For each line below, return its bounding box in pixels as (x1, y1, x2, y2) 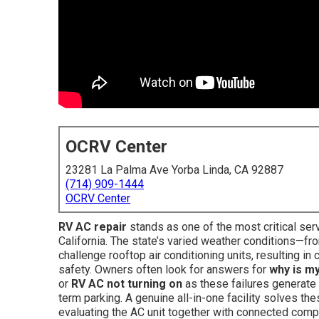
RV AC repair (58, 220, 127, 234)
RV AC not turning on (71, 277, 182, 291)
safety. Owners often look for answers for (58, 263, 269, 276)
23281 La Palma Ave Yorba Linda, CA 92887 (66, 163, 283, 177)
